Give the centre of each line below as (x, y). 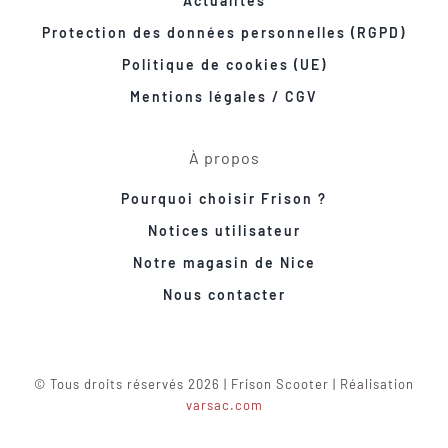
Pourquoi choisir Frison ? (224, 198)
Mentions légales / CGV (224, 96)
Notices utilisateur (224, 230)
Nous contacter (224, 294)
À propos (224, 157)
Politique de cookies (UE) (224, 64)
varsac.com (224, 404)
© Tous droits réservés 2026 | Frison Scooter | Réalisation (224, 383)
